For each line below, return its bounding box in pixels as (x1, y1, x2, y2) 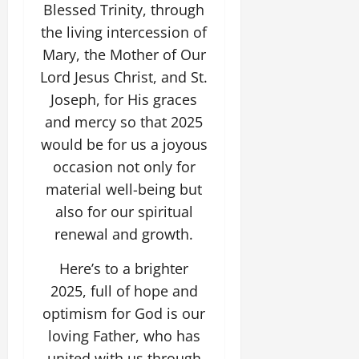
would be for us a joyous (40, 135, 208, 154)
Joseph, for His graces (50, 90, 198, 109)
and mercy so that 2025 (45, 112, 204, 131)
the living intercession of (41, 22, 208, 42)
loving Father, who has (47, 326, 200, 345)
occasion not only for (52, 157, 196, 176)
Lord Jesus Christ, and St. (40, 67, 208, 87)
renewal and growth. (54, 224, 194, 244)
